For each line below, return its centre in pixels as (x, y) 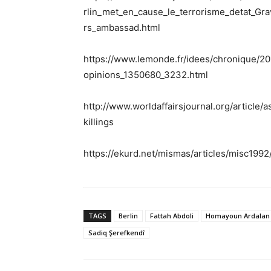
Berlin (128, 215)
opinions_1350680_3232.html (146, 74)
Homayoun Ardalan (238, 215)
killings (99, 122)
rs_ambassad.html (122, 27)
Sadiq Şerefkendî (116, 232)
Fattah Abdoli (172, 215)
